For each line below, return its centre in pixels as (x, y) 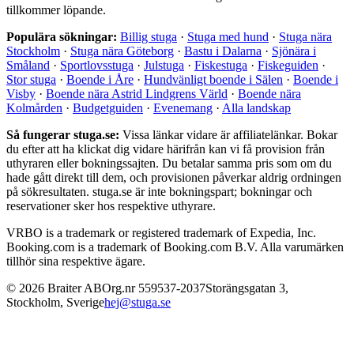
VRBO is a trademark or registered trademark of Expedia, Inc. (161, 232)
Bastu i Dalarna (223, 51)
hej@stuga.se (137, 302)
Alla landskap (256, 107)
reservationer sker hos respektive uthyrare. (111, 205)
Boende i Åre (100, 79)
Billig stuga (149, 36)
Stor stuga (31, 79)
